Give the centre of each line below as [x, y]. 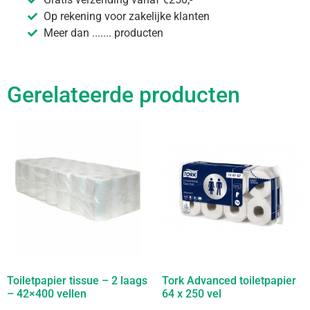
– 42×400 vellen [47, 294]
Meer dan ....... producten [103, 33]
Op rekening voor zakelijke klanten [126, 17]
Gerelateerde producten [124, 95]
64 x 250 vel [192, 294]
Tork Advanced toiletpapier [229, 281]
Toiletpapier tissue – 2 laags [77, 281]
